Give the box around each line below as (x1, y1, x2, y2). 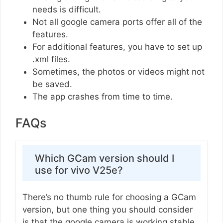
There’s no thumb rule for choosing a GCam (22, 192, 196, 202)
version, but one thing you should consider (22, 204, 193, 215)
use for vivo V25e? (34, 164, 123, 176)
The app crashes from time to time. (32, 91, 173, 102)
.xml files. (32, 54, 73, 64)
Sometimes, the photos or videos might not (32, 66, 205, 77)
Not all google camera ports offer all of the (32, 16, 202, 27)
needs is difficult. (32, 4, 104, 14)
